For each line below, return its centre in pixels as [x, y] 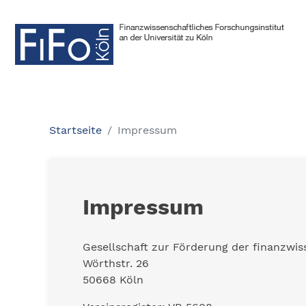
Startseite [75, 130]
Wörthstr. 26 [116, 263]
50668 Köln [113, 280]
